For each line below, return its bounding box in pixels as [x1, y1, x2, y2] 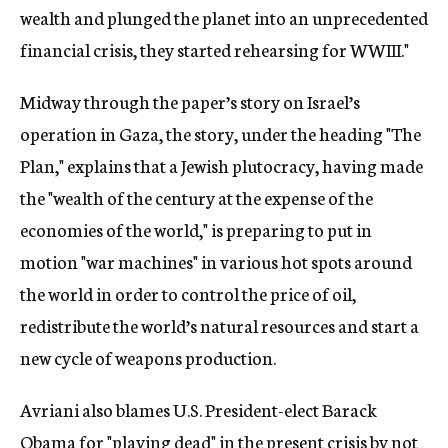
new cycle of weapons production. [20, 344, 276, 370]
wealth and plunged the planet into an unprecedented [20, 4, 428, 30]
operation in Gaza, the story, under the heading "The [20, 120, 421, 146]
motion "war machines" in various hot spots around [20, 248, 412, 274]
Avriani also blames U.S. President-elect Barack [20, 396, 377, 422]
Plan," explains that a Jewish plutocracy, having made [20, 152, 423, 178]
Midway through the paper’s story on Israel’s [20, 88, 360, 114]
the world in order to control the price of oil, [20, 280, 356, 306]
